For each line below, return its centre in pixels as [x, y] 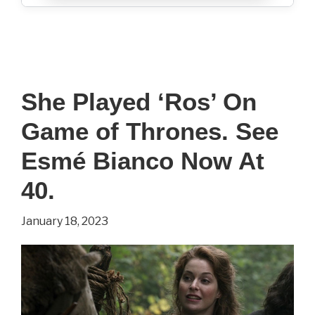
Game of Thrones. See [150, 131]
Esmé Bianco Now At [143, 160]
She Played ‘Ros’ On [139, 101]
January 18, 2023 [65, 221]
